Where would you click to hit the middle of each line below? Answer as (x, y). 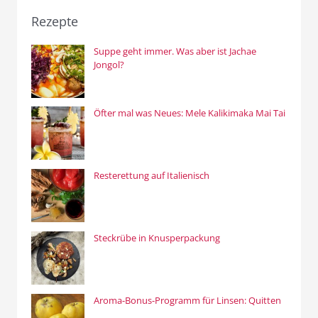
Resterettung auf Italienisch (151, 176)
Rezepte (55, 22)
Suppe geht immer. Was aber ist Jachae (175, 51)
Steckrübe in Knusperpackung (157, 237)
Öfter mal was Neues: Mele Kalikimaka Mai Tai (189, 113)
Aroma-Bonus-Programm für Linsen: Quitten (187, 300)
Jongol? (109, 64)
